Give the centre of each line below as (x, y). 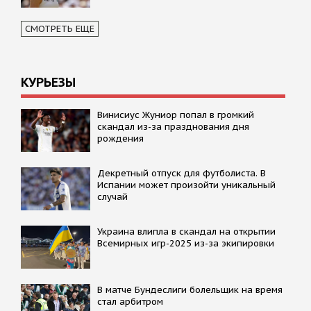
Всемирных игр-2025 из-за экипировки (186, 243)
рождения (120, 138)
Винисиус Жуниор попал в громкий (176, 115)
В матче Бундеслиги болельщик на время (190, 289)
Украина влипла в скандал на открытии (186, 231)
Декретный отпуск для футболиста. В (182, 173)
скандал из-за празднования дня (173, 126)
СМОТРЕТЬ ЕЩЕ (60, 28)
